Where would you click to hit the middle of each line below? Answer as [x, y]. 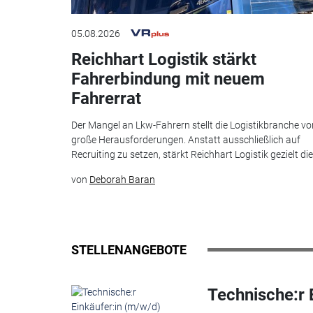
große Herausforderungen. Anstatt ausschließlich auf [186, 140]
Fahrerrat [106, 98]
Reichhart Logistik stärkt [164, 59]
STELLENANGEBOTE [129, 249]
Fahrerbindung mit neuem [168, 79]
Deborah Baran [122, 180]
